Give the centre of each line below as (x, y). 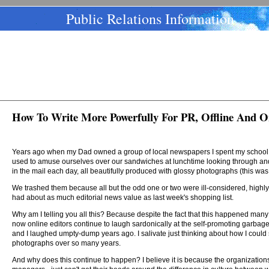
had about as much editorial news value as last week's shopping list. (123, 198)
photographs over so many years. (66, 243)
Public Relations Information (150, 19)
